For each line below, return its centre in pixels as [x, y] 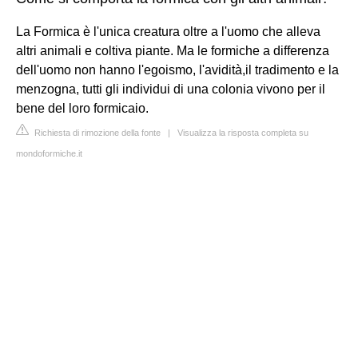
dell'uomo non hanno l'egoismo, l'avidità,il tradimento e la [177, 70]
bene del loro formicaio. [82, 108]
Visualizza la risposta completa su [243, 132]
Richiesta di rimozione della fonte [96, 132]
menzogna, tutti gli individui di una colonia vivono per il [171, 89]
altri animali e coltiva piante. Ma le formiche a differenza [173, 50]
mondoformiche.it [49, 153]
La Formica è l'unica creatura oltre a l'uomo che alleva [168, 31]
